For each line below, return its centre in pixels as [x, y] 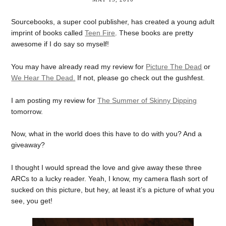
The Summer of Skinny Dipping [147, 100]
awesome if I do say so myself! [60, 44]
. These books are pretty [154, 33]
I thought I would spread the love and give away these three [107, 167]
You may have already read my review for [79, 66]
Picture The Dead [174, 66]
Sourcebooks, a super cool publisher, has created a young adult [113, 22]
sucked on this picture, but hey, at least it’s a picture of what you [113, 190]
